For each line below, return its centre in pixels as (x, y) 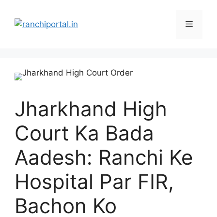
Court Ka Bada (84, 133)
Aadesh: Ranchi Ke (104, 157)
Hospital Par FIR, (94, 181)
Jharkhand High (91, 109)
